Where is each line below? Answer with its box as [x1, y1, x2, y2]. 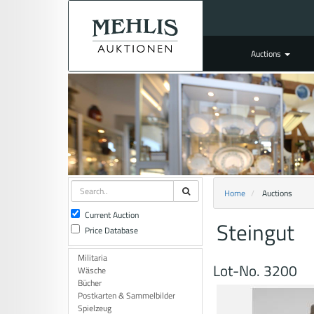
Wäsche [78, 264, 106, 277]
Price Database [85, 224, 138, 237]
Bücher [78, 276, 102, 289]
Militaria [78, 251, 107, 264]
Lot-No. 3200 [212, 259, 297, 282]
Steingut [216, 216, 294, 249]
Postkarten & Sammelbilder [78, 289, 175, 302]
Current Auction [85, 208, 139, 221]
